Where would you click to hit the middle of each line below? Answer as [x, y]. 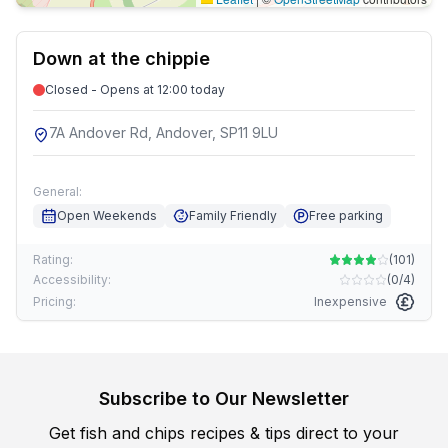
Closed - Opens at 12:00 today [135, 89]
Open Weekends [107, 215]
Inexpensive [350, 301]
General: [57, 191]
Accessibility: [72, 279]
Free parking [346, 215]
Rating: [53, 259]
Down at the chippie [121, 58]
